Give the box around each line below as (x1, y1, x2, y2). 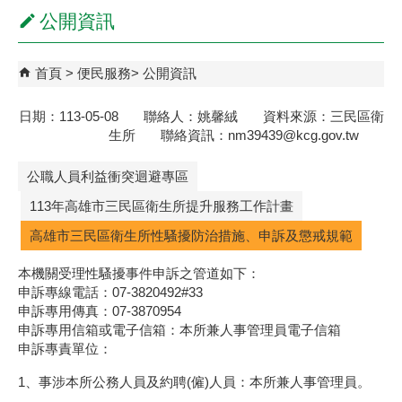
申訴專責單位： (18, 341, 112, 357)
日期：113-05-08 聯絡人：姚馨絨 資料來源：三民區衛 (19, 109, 384, 124)
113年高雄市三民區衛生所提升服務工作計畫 (30, 198, 293, 214)
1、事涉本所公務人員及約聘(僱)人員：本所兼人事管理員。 (18, 373, 371, 389)
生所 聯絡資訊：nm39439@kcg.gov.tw (109, 127, 384, 143)
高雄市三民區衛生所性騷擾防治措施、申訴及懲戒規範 (30, 228, 353, 244)
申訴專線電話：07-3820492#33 (18, 284, 203, 301)
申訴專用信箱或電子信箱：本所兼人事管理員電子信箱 (18, 322, 341, 338)
